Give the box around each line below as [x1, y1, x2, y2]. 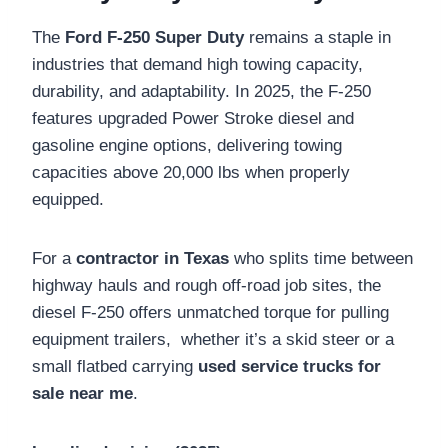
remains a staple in [244, 27, 391, 47]
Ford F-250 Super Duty [65, 27, 244, 47]
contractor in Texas [76, 248, 229, 268]
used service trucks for [198, 356, 381, 376]
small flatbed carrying [32, 356, 198, 376]
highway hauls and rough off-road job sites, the [32, 275, 381, 295]
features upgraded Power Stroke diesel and [32, 108, 354, 128]
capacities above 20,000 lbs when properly [32, 162, 350, 182]
